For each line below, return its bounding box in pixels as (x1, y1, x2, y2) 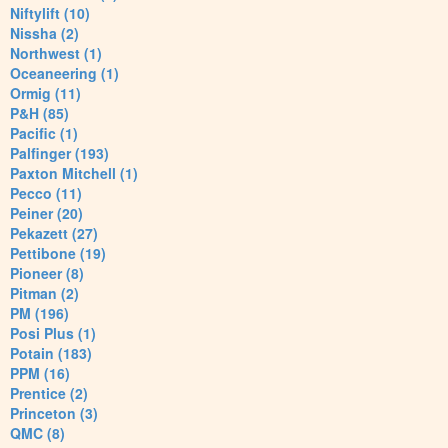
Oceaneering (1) (10, 63, 119, 84)
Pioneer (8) (10, 263, 84, 284)
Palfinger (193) (10, 143, 109, 164)
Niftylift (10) (10, 3, 90, 24)
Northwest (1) (10, 43, 102, 64)
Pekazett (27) (10, 223, 98, 244)
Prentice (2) (10, 383, 88, 404)
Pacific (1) (10, 123, 78, 144)
